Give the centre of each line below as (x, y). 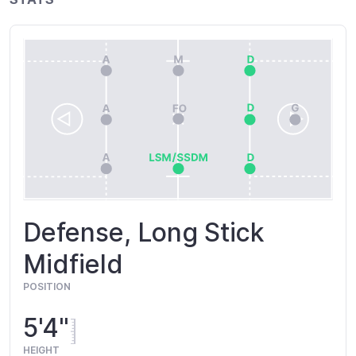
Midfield (73, 265)
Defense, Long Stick (144, 233)
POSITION (47, 287)
